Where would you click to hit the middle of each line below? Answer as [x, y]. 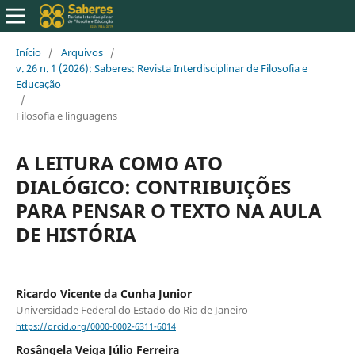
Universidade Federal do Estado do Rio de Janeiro [132, 309]
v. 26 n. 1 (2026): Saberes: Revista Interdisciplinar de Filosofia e [161, 68]
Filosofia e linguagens [66, 115]
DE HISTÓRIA [76, 234]
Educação [38, 84]
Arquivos [82, 52]
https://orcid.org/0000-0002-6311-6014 [95, 327]
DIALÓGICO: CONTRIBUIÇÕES [153, 186]
